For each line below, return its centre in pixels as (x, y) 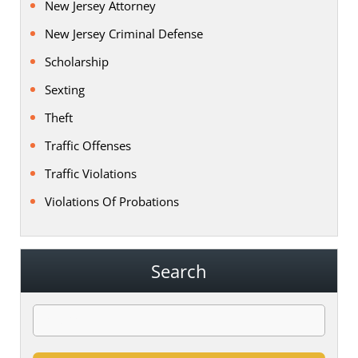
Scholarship (77, 61)
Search (179, 270)
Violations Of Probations (112, 201)
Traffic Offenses (88, 145)
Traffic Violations (91, 173)
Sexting (65, 89)
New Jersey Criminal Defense (124, 33)
